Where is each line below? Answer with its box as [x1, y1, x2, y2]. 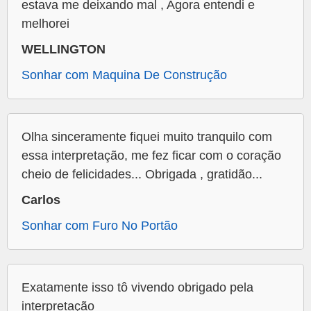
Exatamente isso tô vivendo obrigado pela [22, 280, 253, 295]
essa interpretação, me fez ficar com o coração [22, 149, 281, 163]
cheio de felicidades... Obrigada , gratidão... [22, 167, 262, 182]
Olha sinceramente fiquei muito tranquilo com [22, 130, 272, 144]
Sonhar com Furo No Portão [22, 219, 178, 233]
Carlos [22, 193, 60, 208]
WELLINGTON [22, 42, 106, 57]
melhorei [22, 17, 69, 31]
